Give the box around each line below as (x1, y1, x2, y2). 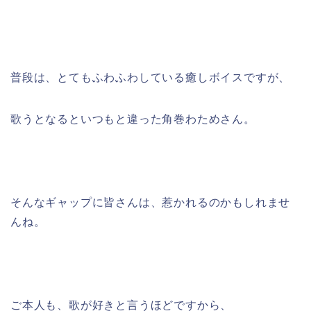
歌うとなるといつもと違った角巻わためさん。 (10, 113, 255, 126)
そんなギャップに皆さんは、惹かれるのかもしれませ (10, 196, 291, 209)
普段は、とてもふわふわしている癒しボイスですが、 (10, 72, 291, 84)
